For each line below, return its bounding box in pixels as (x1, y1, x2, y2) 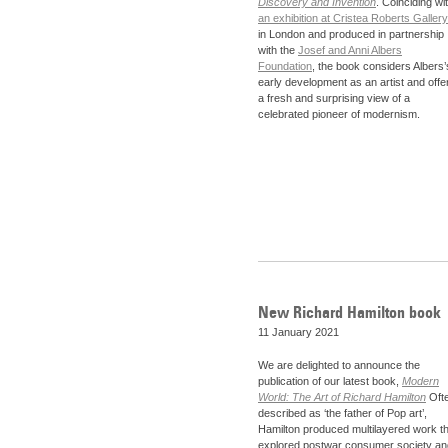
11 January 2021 (258, 325, 339, 338)
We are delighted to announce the (258, 359, 420, 372)
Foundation (258, 60, 312, 73)
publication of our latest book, (258, 375, 402, 388)
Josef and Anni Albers (298, 44, 402, 57)
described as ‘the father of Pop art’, (258, 407, 427, 420)
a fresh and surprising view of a (258, 92, 410, 105)
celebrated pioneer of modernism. (258, 108, 420, 121)
